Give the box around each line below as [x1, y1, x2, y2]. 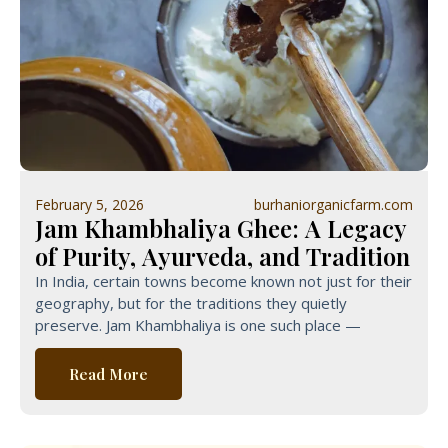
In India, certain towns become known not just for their [35, 271, 412, 291]
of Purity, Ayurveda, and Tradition [35, 240, 410, 272]
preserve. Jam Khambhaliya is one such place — [35, 315, 361, 335]
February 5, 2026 [35, 195, 144, 214]
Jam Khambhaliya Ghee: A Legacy [35, 212, 407, 244]
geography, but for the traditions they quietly [35, 293, 347, 313]
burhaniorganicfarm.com [254, 195, 413, 214]
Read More [69, 364, 148, 384]
